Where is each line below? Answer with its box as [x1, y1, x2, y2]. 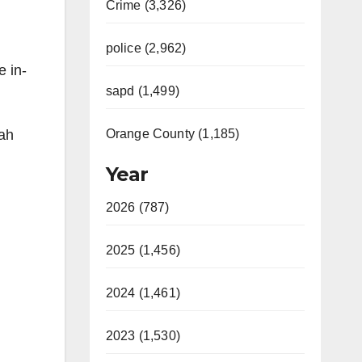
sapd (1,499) [105, 84, 179, 98]
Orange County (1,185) [105, 127, 240, 141]
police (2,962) [105, 41, 187, 55]
